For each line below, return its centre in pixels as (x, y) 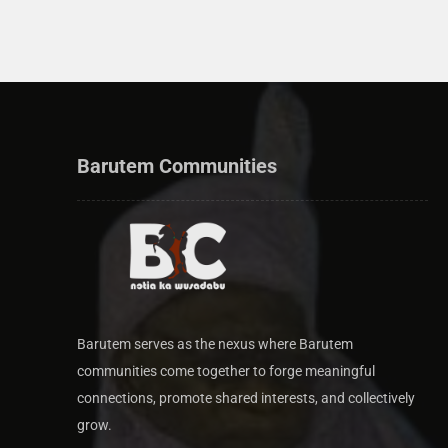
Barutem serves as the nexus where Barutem (215, 344)
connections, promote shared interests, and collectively (246, 398)
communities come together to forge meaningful (226, 371)
